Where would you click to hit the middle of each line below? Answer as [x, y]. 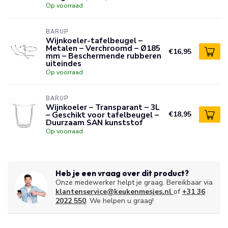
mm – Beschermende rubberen [104, 56]
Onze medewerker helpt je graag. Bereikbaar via [134, 182]
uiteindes [64, 63]
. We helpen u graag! [120, 201]
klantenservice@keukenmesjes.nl [113, 192]
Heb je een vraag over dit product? [122, 173]
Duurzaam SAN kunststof [94, 122]
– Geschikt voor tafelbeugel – [102, 115]
